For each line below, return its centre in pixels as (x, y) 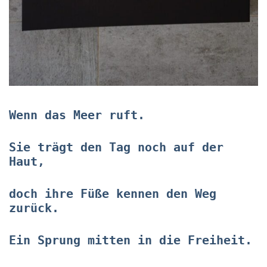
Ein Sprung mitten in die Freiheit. (131, 240)
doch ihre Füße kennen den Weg (113, 194)
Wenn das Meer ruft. (77, 115)
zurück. (34, 208)
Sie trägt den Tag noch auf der (116, 148)
